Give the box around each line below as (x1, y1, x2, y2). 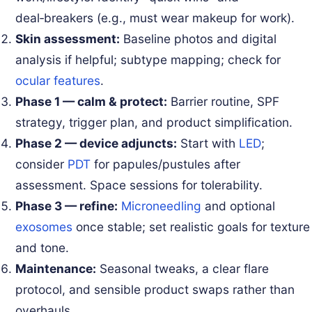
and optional (201, 198, 276, 213)
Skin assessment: (15, 31, 120, 46)
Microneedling (121, 198, 202, 213)
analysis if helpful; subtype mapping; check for (15, 52, 281, 67)
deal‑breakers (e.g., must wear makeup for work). (15, 10, 295, 25)
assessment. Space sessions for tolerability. (15, 177, 263, 192)
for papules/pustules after (91, 156, 241, 171)
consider (15, 156, 68, 171)
